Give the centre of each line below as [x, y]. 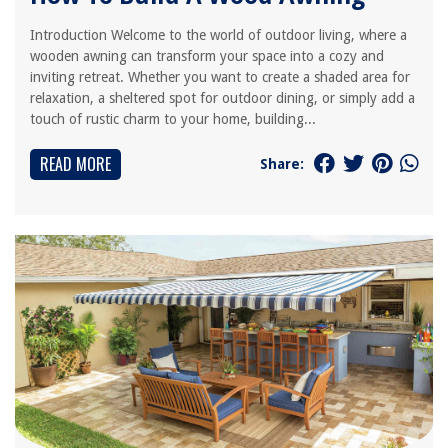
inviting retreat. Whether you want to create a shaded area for [220, 77]
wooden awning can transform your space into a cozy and [207, 56]
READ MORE [75, 164]
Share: [282, 163]
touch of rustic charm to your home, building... [173, 119]
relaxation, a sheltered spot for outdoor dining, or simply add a [222, 98]
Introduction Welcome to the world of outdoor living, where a [218, 35]
